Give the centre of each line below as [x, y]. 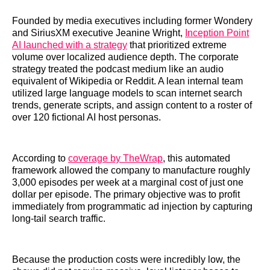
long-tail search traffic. [59, 218]
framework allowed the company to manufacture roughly [131, 170]
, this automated [196, 158]
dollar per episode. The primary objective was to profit [126, 194]
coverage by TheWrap [115, 158]
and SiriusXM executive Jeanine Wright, [99, 33]
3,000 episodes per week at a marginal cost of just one [128, 182]
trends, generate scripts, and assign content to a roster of [132, 105]
